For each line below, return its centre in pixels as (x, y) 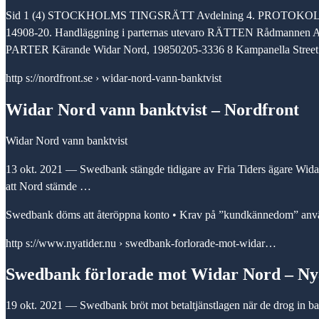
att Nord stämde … (48, 186)
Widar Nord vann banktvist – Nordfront (152, 109)
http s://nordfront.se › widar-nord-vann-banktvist (114, 78)
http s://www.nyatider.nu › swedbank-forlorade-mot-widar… (141, 243)
